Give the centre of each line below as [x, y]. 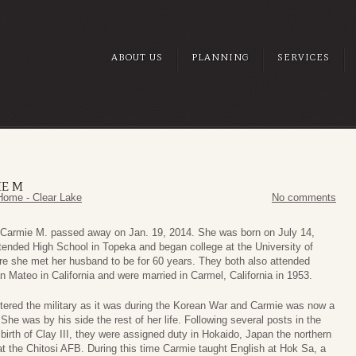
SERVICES [304, 57]
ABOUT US [137, 57]
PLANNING [220, 57]
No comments [304, 198]
